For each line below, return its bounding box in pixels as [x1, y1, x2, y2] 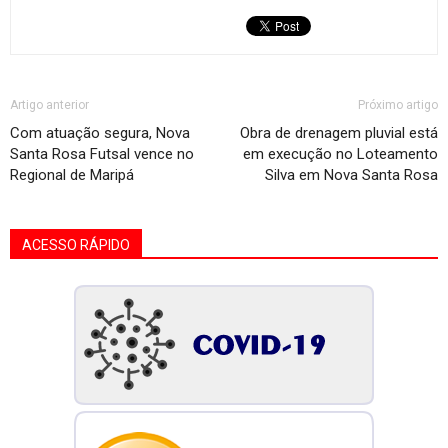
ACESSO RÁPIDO [22, 237, 130, 253]
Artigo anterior [10, 98, 89, 112]
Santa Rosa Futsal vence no [10, 145, 194, 163]
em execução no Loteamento [243, 145, 438, 163]
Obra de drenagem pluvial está [240, 124, 438, 142]
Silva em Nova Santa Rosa [265, 166, 438, 184]
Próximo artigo [358, 98, 438, 112]
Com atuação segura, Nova [10, 124, 190, 142]
